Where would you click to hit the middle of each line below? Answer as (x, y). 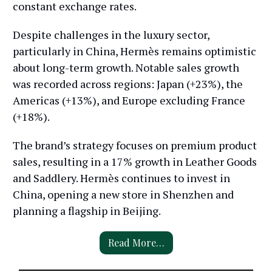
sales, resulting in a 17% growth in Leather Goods (135, 162)
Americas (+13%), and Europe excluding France (129, 100)
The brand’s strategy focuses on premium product (135, 145)
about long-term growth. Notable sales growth (126, 68)
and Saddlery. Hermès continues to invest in (121, 178)
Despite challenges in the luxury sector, (111, 35)
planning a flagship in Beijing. (87, 211)
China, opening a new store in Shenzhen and (123, 195)
